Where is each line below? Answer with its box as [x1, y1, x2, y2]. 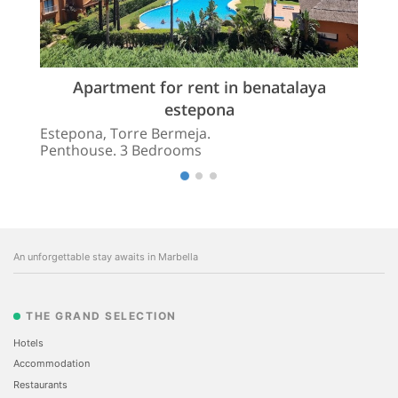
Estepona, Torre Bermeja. [40, 123, 211, 143]
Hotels [13, 336, 44, 349]
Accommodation [13, 357, 90, 370]
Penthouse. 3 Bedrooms [40, 139, 202, 160]
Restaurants [13, 378, 68, 392]
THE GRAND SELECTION [26, 308, 177, 322]
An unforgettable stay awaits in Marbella [13, 250, 198, 263]
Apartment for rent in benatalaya [72, 76, 326, 98]
